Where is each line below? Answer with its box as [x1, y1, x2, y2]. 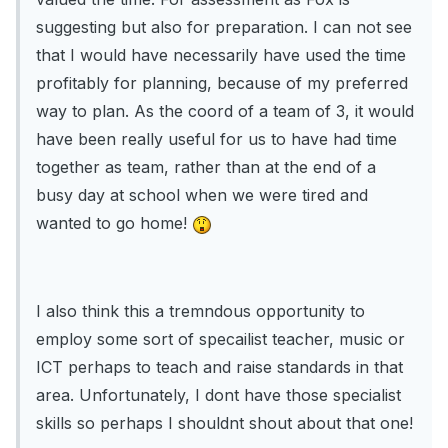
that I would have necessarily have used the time [36, 45, 406, 66]
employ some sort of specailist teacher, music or [36, 329, 405, 350]
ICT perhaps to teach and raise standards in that [36, 357, 403, 378]
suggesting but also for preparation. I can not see [36, 17, 412, 38]
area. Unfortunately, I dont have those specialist [36, 385, 401, 406]
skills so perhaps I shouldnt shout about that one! [36, 413, 413, 434]
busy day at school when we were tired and [36, 185, 368, 206]
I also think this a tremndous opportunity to [36, 301, 365, 322]
